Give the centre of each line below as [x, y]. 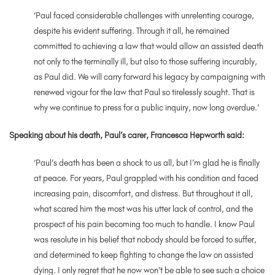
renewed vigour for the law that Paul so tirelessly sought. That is [144, 92]
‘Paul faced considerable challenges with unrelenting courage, [144, 15]
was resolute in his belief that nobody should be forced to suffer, [145, 239]
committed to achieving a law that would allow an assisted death [149, 46]
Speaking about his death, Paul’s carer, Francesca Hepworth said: [128, 135]
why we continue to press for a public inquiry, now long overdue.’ [146, 107]
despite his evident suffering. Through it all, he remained [132, 31]
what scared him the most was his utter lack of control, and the [143, 209]
